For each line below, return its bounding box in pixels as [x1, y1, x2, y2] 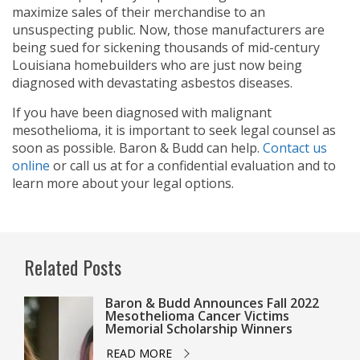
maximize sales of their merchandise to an [12, 3, 265, 22]
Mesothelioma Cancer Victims [104, 307, 289, 325]
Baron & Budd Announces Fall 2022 [104, 294, 319, 313]
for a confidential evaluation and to [125, 157, 336, 175]
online [12, 157, 50, 175]
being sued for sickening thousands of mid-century [12, 39, 320, 57]
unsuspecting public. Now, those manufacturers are [12, 21, 325, 39]
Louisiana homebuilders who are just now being [12, 56, 302, 75]
